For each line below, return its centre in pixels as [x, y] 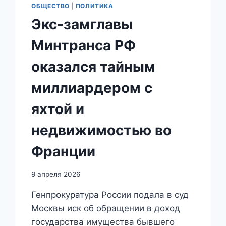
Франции [64, 152]
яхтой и [58, 109]
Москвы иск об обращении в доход [106, 208]
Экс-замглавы [82, 24]
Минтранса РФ [84, 46]
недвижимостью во [102, 130]
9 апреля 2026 [56, 174]
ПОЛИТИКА [94, 6]
